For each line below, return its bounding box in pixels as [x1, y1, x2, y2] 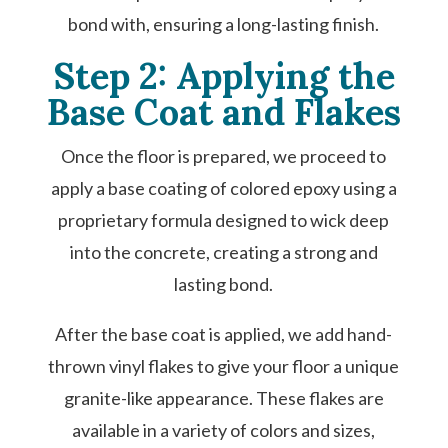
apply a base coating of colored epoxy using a [50, 177, 397, 199]
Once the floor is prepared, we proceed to [61, 145, 387, 167]
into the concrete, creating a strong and [69, 241, 378, 263]
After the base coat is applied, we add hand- [55, 323, 393, 345]
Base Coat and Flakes [46, 89, 401, 135]
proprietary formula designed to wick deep [58, 209, 390, 231]
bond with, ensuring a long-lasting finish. [68, 13, 380, 35]
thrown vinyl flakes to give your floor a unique [48, 355, 400, 377]
